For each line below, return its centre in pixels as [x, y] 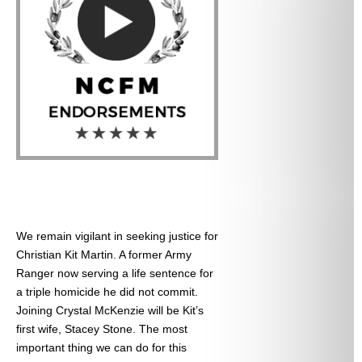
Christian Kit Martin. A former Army [104, 255]
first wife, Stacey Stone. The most [102, 329]
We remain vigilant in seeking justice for [117, 236]
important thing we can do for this [101, 348]
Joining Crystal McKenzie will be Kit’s [110, 311]
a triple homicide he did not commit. [107, 292]
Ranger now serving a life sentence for [115, 274]
